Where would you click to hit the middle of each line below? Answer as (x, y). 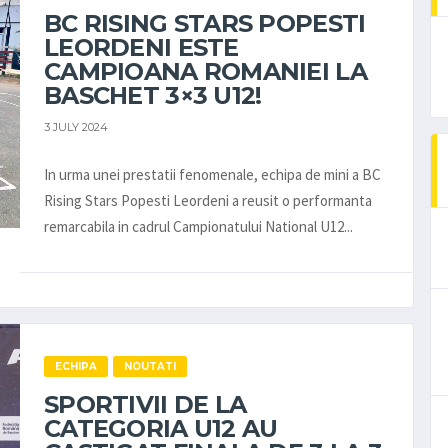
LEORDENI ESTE (141, 47)
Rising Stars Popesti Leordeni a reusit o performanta (208, 200)
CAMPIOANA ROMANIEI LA (205, 71)
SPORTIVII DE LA (145, 404)
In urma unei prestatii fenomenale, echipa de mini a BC (212, 174)
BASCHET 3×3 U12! (153, 95)
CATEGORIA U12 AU (161, 428)
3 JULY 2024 (76, 126)
